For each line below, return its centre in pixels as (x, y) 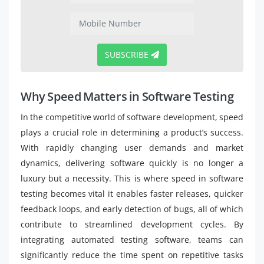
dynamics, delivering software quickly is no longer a (132, 163)
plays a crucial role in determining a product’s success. (132, 132)
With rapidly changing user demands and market (132, 147)
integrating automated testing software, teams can (132, 239)
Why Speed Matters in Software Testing (127, 96)
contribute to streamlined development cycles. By (132, 224)
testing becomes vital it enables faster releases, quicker (132, 193)
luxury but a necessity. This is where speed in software (132, 178)
